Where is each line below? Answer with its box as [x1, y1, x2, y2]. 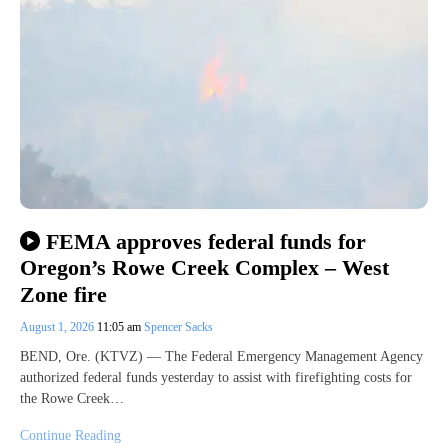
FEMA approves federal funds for [45, 228, 366, 254]
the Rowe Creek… [20, 390, 124, 406]
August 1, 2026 [20, 319, 97, 334]
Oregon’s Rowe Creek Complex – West [20, 255, 389, 281]
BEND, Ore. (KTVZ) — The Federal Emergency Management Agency [20, 348, 423, 364]
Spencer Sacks [144, 319, 213, 334]
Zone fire [20, 281, 107, 307]
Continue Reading [20, 427, 121, 443]
